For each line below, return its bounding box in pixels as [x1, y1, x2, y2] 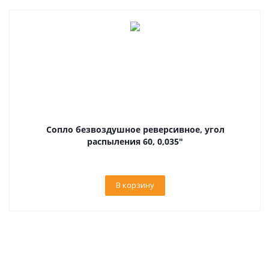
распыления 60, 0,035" [87, 136, 183, 147]
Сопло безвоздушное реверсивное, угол [46, 124, 225, 135]
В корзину [116, 180, 154, 190]
